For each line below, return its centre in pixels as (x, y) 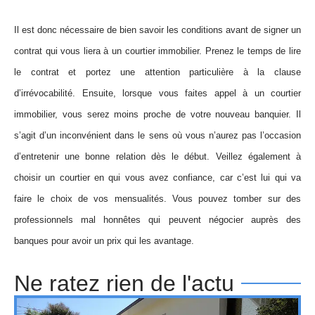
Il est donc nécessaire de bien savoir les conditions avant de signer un (157, 30)
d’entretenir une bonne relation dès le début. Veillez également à (157, 156)
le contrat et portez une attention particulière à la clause (157, 72)
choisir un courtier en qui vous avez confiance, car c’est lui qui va (157, 177)
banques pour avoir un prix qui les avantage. (104, 240)
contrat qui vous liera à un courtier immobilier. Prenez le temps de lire (157, 51)
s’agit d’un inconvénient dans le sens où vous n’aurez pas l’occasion (157, 135)
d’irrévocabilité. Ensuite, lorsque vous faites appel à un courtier (157, 93)
